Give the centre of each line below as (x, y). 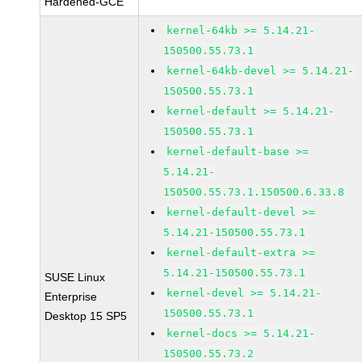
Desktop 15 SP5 (86, 316)
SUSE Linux (75, 277)
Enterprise (71, 297)
